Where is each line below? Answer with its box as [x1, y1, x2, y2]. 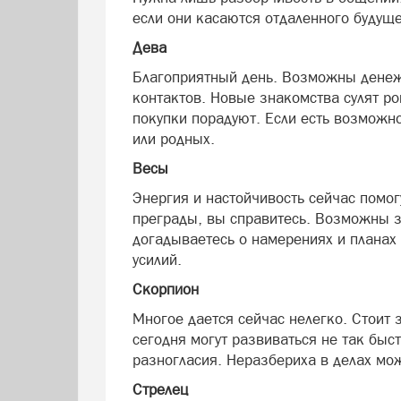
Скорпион [132, 280, 199, 299]
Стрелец [132, 380, 188, 399]
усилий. [132, 251, 182, 269]
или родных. [132, 130, 215, 149]
